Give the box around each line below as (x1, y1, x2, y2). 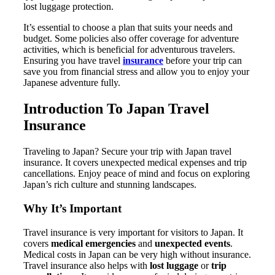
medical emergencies (51, 238, 136, 249)
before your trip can (163, 55, 242, 66)
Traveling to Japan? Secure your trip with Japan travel (23, 146, 231, 157)
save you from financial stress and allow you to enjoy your (23, 66, 249, 77)
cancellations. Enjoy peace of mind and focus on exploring (23, 168, 250, 179)
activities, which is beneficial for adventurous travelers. (23, 44, 235, 55)
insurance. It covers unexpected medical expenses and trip (23, 157, 247, 168)
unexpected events (155, 238, 230, 249)
